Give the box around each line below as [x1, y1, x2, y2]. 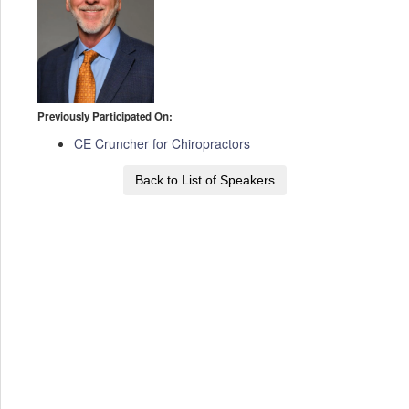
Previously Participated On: [37, 109, 173, 125]
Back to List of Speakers [135, 173, 275, 188]
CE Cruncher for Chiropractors [73, 134, 250, 153]
